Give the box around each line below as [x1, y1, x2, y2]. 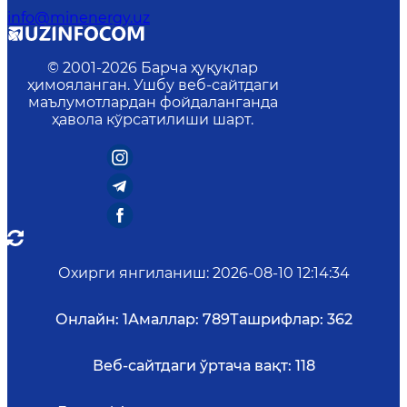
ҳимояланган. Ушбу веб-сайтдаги [26, 76, 279, 94]
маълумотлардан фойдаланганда [27, 94, 278, 112]
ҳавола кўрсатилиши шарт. [52, 111, 253, 129]
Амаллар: [127, 311, 199, 329]
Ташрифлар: [229, 311, 323, 329]
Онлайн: [55, 311, 119, 329]
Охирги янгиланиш [57, 264, 206, 283]
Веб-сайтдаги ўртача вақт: [92, 357, 292, 375]
